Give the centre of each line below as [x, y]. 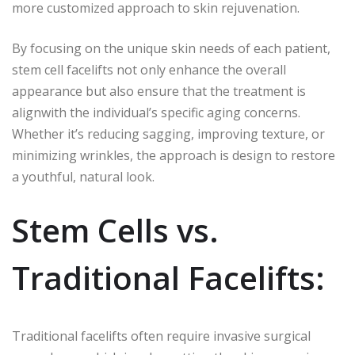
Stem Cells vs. [115, 231]
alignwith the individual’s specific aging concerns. [156, 113]
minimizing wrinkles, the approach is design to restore [174, 156]
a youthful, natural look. [83, 177]
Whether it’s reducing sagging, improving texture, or [168, 134]
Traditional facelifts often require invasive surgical [161, 336]
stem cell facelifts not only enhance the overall [149, 70]
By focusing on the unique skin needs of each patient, [171, 49]
